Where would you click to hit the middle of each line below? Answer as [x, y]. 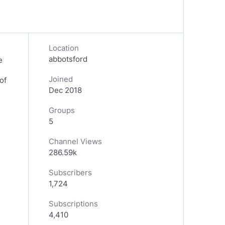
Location [64, 48]
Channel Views [75, 141]
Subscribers [70, 173]
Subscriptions [73, 204]
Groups [62, 110]
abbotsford [68, 59]
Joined [61, 79]
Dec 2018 [65, 90]
